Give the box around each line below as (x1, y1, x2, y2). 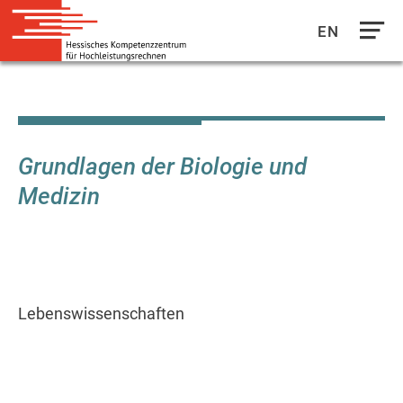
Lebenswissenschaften (18, 305, 184, 323)
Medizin (18, 183, 100, 210)
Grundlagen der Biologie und (18, 153, 307, 180)
